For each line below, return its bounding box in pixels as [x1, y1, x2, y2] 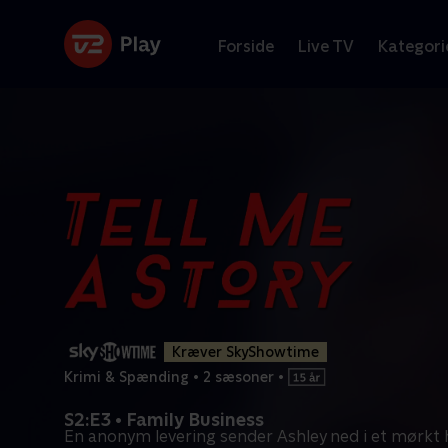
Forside [218, 36, 274, 56]
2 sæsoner [203, 368, 274, 385]
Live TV [298, 36, 354, 56]
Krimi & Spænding [64, 368, 189, 385]
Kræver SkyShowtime [172, 344, 319, 360]
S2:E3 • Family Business [64, 409, 264, 430]
